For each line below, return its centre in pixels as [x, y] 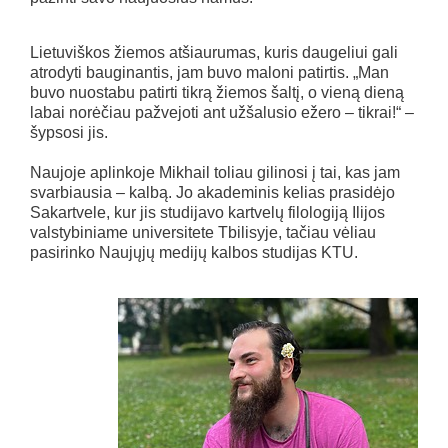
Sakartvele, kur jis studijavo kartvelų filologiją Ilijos [207, 212]
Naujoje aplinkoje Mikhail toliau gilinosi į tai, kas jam [215, 172]
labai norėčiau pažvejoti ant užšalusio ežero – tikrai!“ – [222, 112]
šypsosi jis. [69, 132]
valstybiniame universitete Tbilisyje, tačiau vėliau [203, 232]
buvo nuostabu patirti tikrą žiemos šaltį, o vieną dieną [217, 92]
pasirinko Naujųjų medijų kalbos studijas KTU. [194, 252]
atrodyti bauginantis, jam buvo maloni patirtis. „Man [209, 72]
